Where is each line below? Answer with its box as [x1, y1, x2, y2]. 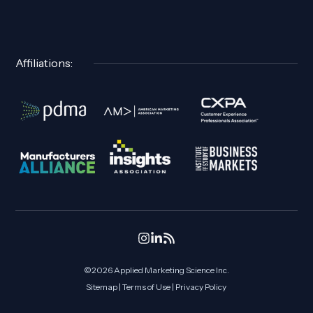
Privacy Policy [175, 282, 227, 293]
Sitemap [86, 282, 118, 293]
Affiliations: [15, 55, 73, 70]
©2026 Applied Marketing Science [83, 265, 214, 276]
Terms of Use [122, 282, 171, 293]
